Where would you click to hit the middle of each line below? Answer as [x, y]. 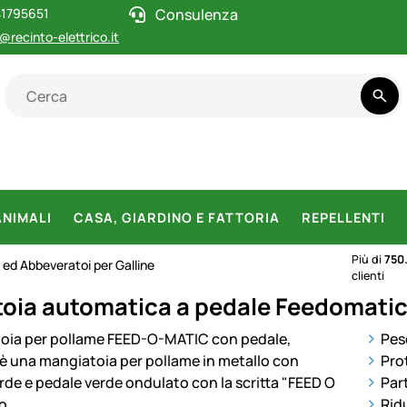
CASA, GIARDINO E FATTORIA [177, 217]
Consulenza [197, 15]
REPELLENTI [343, 217]
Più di [367, 259]
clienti [367, 276]
